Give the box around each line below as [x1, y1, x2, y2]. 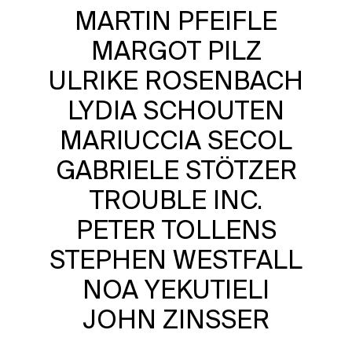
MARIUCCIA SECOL [60, 126, 292, 156]
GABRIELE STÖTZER [55, 156, 297, 185]
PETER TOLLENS [75, 215, 277, 245]
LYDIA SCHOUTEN [68, 96, 284, 126]
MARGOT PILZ [90, 36, 262, 66]
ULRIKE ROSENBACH [49, 66, 303, 96]
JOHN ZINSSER [82, 305, 269, 335]
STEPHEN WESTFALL [49, 245, 302, 275]
